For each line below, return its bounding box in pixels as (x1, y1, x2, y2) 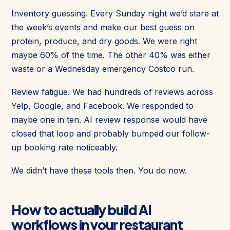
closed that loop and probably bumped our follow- (11, 128, 210, 139)
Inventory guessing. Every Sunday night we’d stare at (11, 8, 219, 18)
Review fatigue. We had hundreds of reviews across (11, 86, 213, 97)
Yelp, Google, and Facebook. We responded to (11, 100, 194, 111)
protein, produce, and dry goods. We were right (11, 35, 197, 46)
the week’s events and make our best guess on (11, 22, 195, 32)
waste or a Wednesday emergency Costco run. (11, 63, 194, 74)
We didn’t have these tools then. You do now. (11, 165, 187, 176)
